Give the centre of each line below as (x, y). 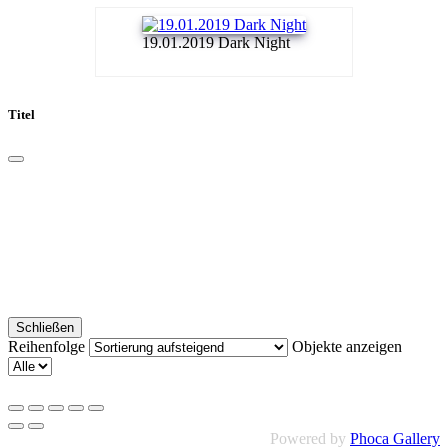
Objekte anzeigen (347, 347)
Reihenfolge (48, 347)
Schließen (45, 328)
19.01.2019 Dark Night (216, 42)
